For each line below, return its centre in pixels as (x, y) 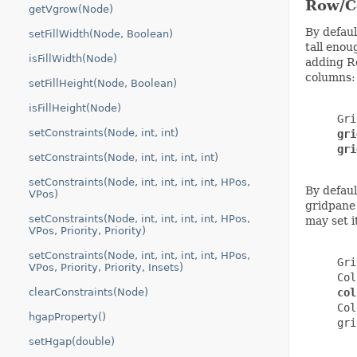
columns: (330, 78)
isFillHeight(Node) (75, 108)
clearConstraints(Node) (88, 292)
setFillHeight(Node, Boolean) (103, 83)
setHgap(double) (72, 341)
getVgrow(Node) (71, 9)
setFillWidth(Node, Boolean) (101, 34)
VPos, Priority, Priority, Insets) (106, 267)
